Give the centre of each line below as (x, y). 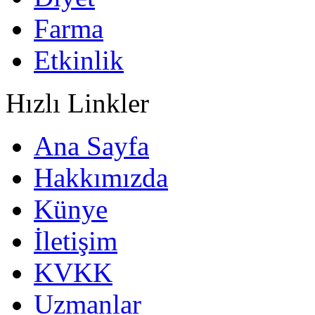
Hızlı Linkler (77, 103)
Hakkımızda (101, 177)
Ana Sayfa (91, 146)
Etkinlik (79, 60)
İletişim (76, 240)
